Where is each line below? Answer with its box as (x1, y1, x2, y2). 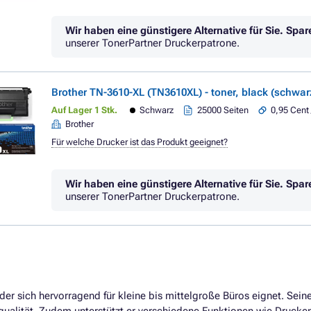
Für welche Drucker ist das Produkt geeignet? (51, 137, 228, 147)
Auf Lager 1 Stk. (51, 105, 117, 115)
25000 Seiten (197, 105, 249, 115)
